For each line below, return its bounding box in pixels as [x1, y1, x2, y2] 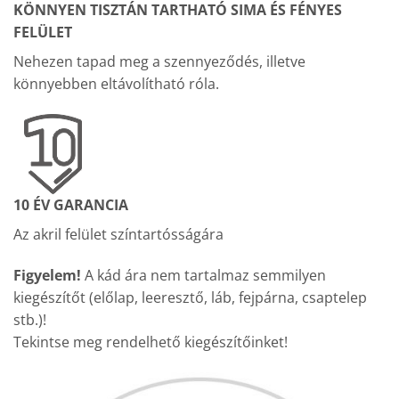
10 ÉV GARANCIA [13, 194, 128, 215]
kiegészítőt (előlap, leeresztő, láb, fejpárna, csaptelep [13, 287, 367, 307]
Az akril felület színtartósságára [13, 224, 224, 244]
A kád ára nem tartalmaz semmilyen [85, 265, 326, 285]
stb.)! [13, 309, 46, 330]
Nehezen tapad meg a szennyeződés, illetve [13, 52, 305, 72]
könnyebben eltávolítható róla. [13, 74, 219, 94]
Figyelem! [13, 265, 85, 285]
